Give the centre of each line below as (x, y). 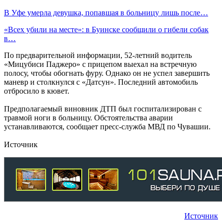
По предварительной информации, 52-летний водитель (98, 55)
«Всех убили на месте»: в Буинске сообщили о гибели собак (106, 29)
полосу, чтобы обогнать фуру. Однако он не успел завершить (107, 73)
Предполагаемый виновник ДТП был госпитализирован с (103, 109)
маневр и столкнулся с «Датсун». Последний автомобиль (101, 82)
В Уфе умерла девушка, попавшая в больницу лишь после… (106, 12)
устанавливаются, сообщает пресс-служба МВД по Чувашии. (107, 126)
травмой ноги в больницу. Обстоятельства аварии (88, 117)
